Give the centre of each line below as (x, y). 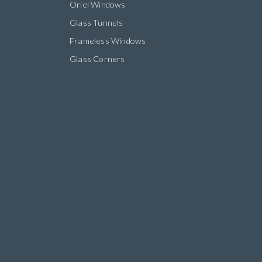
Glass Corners (97, 59)
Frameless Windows (108, 41)
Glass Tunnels (96, 23)
